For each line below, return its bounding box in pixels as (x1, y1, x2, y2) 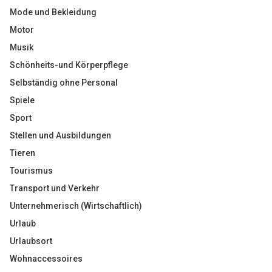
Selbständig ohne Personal (10, 78, 118, 87)
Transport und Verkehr (10, 183, 100, 193)
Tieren (10, 148, 35, 158)
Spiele (10, 95, 35, 105)
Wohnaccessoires (10, 254, 83, 263)
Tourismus (10, 166, 53, 175)
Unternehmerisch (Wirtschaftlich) (10, 201, 142, 211)
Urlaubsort (10, 236, 52, 246)
